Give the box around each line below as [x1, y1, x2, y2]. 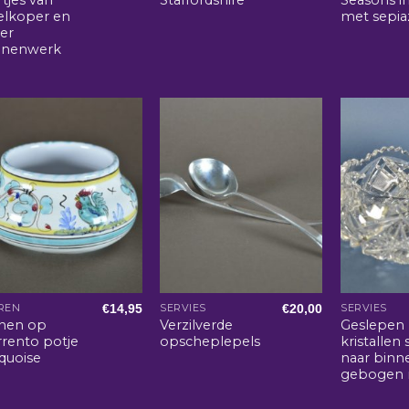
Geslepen [341, 316, 405, 333]
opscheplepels [160, 332, 261, 350]
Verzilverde [160, 316, 234, 333]
